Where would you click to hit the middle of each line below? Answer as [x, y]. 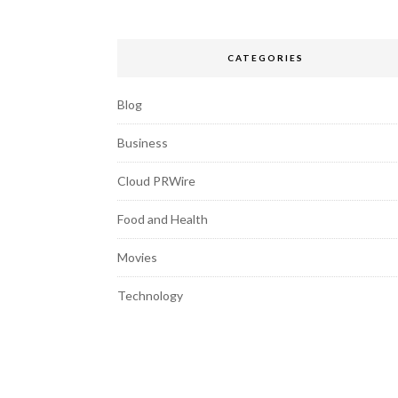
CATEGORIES [266, 58]
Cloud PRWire [156, 181]
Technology [150, 295]
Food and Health [163, 219]
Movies [137, 257]
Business [143, 143]
